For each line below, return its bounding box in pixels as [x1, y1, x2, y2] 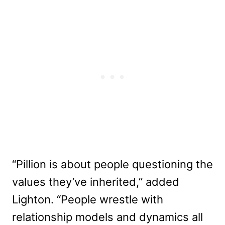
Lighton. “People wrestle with [12, 192, 163, 206]
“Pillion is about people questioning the [12, 157, 213, 171]
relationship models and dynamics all [12, 210, 203, 223]
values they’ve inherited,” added [12, 175, 179, 188]
